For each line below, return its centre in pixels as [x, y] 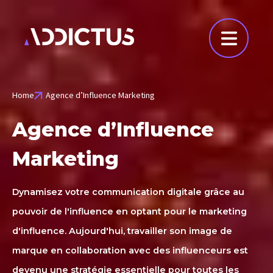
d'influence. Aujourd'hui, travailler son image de [122, 231]
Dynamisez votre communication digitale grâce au [128, 192]
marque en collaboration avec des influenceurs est [130, 251]
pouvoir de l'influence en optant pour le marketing [129, 212]
